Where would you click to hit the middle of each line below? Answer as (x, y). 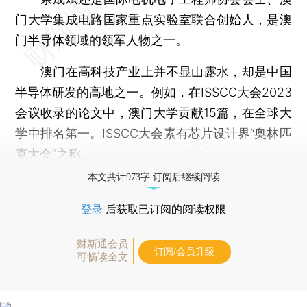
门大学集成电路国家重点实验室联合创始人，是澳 (153, 19)
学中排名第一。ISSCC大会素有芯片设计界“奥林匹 (153, 133)
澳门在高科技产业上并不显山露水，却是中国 (153, 71)
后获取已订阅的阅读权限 (164, 209)
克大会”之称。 (54, 153)
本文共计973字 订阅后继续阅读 (153, 177)
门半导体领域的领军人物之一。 (102, 40)
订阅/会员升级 (184, 251)
